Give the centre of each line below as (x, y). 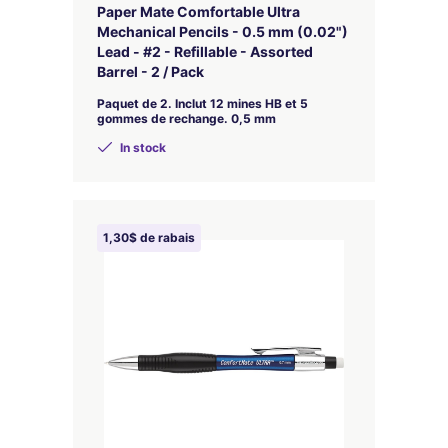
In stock (141, 147)
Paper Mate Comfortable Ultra (198, 11)
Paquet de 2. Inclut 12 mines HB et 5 (202, 103)
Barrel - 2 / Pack (150, 71)
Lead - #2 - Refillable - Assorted (205, 51)
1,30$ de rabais (149, 237)
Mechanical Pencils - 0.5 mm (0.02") (222, 31)
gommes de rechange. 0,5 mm (186, 118)
